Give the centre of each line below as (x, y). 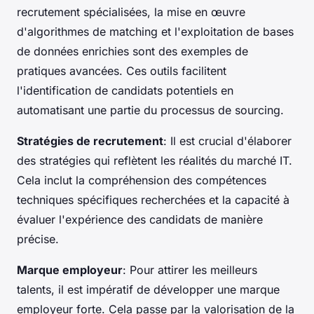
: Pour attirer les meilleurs (190, 269)
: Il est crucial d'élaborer (227, 141)
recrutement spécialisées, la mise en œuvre (131, 12)
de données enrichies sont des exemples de (132, 51)
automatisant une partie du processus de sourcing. (150, 110)
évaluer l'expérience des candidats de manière (140, 219)
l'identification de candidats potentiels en (125, 90)
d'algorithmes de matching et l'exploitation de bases (155, 31)
